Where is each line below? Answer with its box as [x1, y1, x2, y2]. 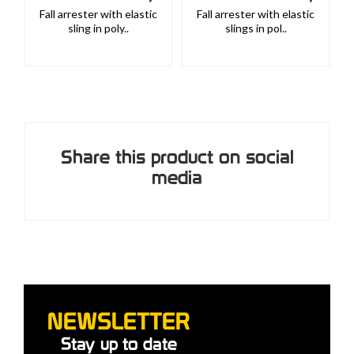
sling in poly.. [68, 21, 129, 35]
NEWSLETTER [47, 307, 190, 335]
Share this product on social [60, 145, 294, 168]
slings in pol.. [224, 21, 287, 35]
